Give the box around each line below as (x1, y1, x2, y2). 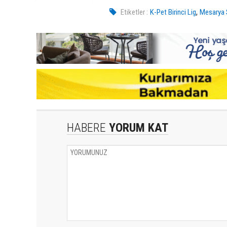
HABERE (67, 120, 106, 135)
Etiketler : (121, 7, 148, 17)
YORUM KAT (106, 120, 168, 135)
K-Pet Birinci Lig (150, 7, 197, 17)
